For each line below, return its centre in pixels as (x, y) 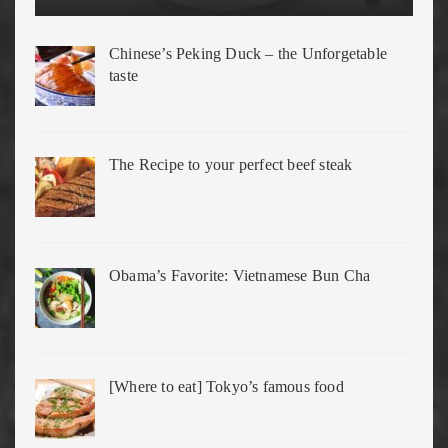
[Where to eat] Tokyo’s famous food (226, 387)
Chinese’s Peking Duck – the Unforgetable (248, 54)
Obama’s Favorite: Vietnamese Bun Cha (240, 276)
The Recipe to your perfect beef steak (231, 165)
